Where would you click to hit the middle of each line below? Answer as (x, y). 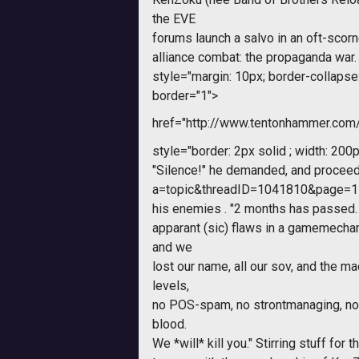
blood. (169, 324)
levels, (171, 285)
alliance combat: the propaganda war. (254, 57)
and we (172, 247)
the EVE (174, 18)
